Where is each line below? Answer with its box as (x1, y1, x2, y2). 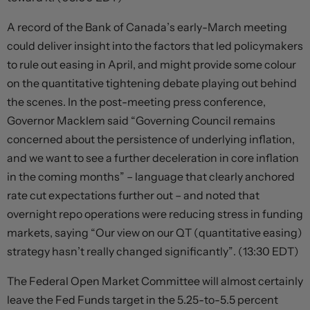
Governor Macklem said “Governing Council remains (7, 113, 275, 128)
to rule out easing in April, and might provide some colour (7, 57, 296, 72)
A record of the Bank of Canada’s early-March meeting (7, 20, 287, 35)
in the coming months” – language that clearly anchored (7, 170, 295, 184)
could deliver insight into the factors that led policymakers (7, 39, 303, 53)
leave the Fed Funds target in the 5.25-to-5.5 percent (7, 293, 278, 307)
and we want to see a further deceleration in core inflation (7, 151, 299, 165)
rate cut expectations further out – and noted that (7, 188, 259, 203)
